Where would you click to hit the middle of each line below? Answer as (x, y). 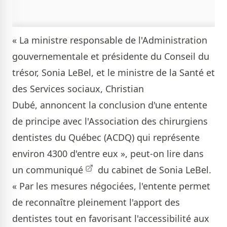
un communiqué (48, 170)
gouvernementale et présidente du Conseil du (111, 56)
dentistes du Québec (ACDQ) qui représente (106, 137)
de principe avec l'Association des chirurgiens (110, 121)
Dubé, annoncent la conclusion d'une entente (110, 105)
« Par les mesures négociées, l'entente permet (111, 186)
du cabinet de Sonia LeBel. (153, 170)
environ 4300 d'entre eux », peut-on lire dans (108, 154)
